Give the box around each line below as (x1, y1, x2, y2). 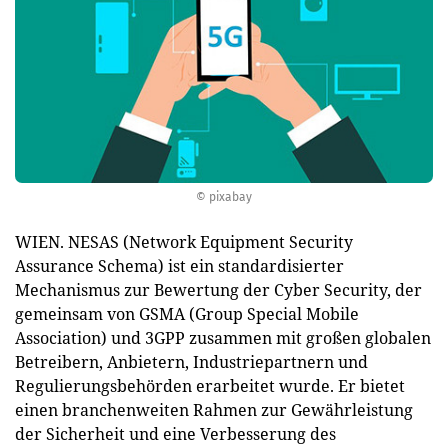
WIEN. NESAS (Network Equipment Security (15, 231, 353, 253)
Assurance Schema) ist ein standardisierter (15, 255, 344, 277)
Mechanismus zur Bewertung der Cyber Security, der (15, 279, 422, 301)
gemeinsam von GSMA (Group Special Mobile (15, 303, 359, 325)
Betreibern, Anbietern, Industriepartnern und (15, 351, 368, 373)
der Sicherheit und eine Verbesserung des (15, 423, 336, 445)
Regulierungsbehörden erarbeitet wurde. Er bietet (15, 375, 405, 397)
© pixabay (196, 190, 252, 204)
